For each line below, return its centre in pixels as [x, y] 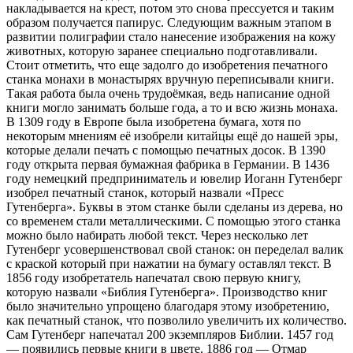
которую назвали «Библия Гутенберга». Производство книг [167, 292]
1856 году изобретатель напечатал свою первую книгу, [154, 278]
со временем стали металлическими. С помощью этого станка [173, 221]
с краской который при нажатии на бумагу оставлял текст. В [169, 264]
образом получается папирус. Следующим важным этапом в [169, 23]
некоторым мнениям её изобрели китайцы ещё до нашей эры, [172, 136]
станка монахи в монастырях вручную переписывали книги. [170, 80]
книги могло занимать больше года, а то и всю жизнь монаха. [172, 108]
